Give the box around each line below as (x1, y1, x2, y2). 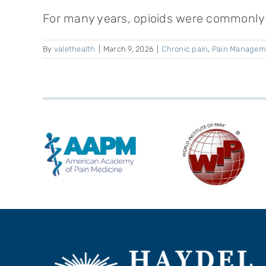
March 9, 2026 (103, 45, 154, 54)
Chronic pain (161, 45, 208, 54)
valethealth (53, 45, 96, 54)
